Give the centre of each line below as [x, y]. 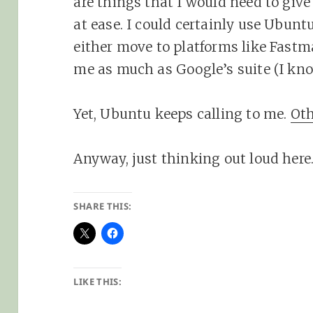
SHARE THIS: [103, 206]
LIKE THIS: [98, 281]
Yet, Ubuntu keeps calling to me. [182, 114]
